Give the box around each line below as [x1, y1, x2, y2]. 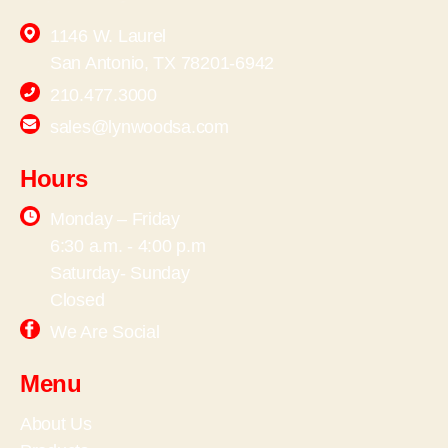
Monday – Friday [50, 209, 180, 230]
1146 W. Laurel [50, 26, 167, 47]
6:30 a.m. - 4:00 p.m [50, 236, 206, 257]
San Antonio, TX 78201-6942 [50, 53, 274, 74]
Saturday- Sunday [50, 263, 190, 284]
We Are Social [50, 322, 160, 343]
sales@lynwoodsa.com [50, 117, 229, 138]
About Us [20, 414, 92, 435]
